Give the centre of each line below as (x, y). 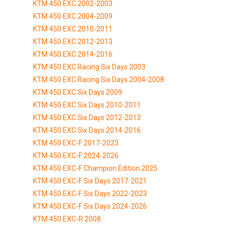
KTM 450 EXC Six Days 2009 (78, 92)
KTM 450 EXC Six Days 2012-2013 (87, 117)
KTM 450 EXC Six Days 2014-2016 (87, 130)
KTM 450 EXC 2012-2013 (73, 41)
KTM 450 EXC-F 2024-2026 (76, 155)
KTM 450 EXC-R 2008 (67, 219)
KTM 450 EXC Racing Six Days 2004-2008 (99, 79)
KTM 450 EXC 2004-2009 (73, 16)
